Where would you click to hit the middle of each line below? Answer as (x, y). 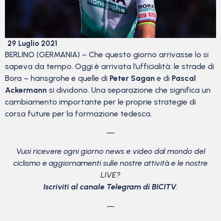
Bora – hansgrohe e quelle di (57, 78)
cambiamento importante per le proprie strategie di (100, 102)
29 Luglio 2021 (32, 43)
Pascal (184, 78)
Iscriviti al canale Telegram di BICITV (110, 187)
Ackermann (26, 90)
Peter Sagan (132, 78)
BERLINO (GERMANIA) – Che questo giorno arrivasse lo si (107, 54)
